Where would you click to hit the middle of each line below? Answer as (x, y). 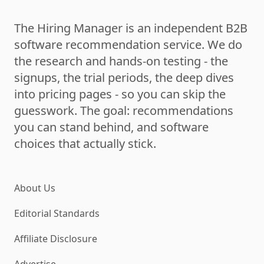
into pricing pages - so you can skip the (120, 94)
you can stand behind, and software (111, 127)
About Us (35, 188)
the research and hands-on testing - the (121, 61)
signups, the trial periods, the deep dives (124, 77)
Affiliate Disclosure (56, 239)
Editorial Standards (57, 213)
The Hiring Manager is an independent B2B (131, 28)
